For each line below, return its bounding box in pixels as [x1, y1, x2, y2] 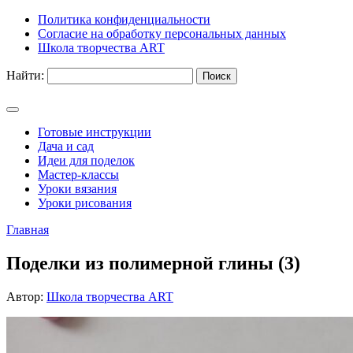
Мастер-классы [38, 168, 119, 181]
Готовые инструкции [38, 125, 151, 139]
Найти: [6, 69, 44, 82]
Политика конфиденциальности [38, 13, 210, 26]
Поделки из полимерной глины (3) [6, 252, 300, 273]
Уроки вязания [38, 182, 117, 195]
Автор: [6, 289, 46, 303]
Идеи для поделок [38, 154, 135, 167]
